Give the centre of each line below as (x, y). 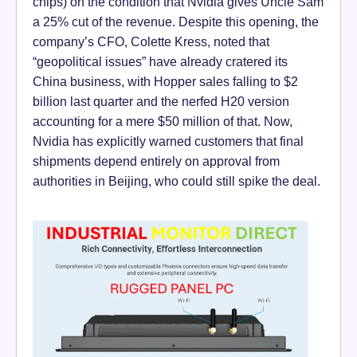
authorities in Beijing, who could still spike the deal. (177, 180)
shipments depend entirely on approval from (156, 161)
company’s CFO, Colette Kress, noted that (151, 41)
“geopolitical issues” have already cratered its (160, 61)
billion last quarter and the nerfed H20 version (161, 101)
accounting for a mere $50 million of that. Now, (163, 121)
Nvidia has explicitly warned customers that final (168, 141)
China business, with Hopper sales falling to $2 (165, 81)
